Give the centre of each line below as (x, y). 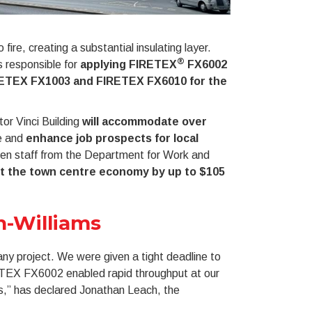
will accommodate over (144, 122)
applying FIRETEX (128, 64)
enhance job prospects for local (112, 138)
